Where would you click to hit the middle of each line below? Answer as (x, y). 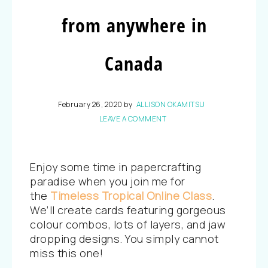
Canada (134, 63)
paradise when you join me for (108, 181)
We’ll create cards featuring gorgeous (128, 210)
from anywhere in (134, 25)
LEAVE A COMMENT (133, 119)
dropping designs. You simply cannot (124, 239)
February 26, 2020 (90, 104)
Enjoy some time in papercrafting (115, 167)
